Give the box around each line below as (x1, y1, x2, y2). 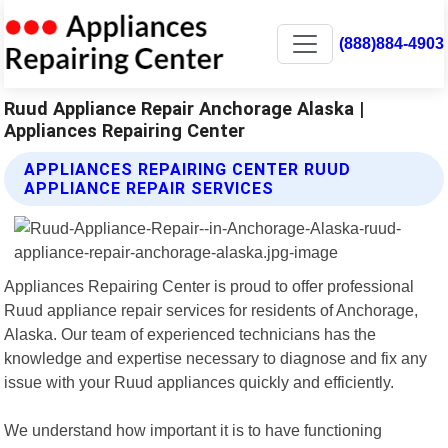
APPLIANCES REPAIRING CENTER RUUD (24, 159, 352, 179)
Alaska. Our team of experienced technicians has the (4, 324, 377, 343)
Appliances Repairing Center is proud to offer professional (4, 276, 415, 295)
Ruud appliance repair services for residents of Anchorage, (4, 300, 419, 319)
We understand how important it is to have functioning (4, 420, 383, 439)
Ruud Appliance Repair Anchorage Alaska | (4, 97, 365, 119)
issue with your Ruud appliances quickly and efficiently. (4, 372, 395, 391)
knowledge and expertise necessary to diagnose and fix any (4, 348, 428, 367)
